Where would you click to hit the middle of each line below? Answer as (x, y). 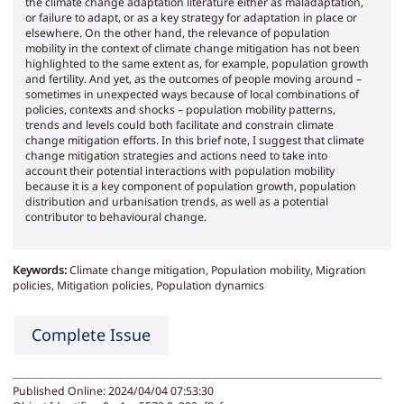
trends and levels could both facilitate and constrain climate (179, 125)
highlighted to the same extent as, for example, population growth (197, 64)
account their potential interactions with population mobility (180, 171)
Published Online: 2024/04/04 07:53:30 (113, 391)
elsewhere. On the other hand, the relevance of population (178, 33)
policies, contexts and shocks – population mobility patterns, (180, 110)
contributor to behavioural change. (116, 217)
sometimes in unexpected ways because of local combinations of (192, 95)
